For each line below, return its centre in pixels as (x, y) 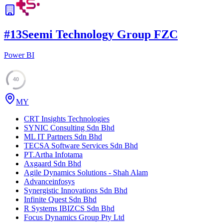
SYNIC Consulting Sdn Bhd (69, 128)
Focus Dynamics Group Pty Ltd (74, 218)
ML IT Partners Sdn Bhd (63, 137)
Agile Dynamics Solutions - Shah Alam (86, 173)
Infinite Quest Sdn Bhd (60, 200)
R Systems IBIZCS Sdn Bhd (69, 209)
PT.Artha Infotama (53, 155)
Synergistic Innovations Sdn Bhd (76, 191)
